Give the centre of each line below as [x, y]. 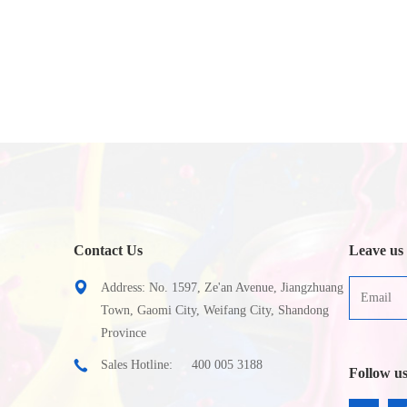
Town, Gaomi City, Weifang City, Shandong [214, 310]
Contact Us [108, 250]
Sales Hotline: [136, 365]
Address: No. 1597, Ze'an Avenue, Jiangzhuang [222, 288]
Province [123, 333]
